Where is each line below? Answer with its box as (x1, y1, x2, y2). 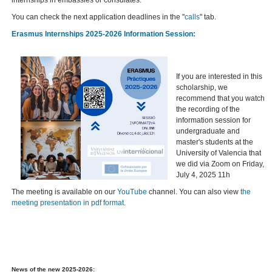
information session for (175, 116, 251, 125)
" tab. (200, 13, 217, 22)
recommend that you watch (175, 94, 265, 103)
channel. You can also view (147, 188, 241, 197)
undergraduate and (175, 127, 240, 136)
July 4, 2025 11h (175, 171, 230, 180)
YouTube (117, 188, 148, 197)
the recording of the (175, 105, 240, 114)
